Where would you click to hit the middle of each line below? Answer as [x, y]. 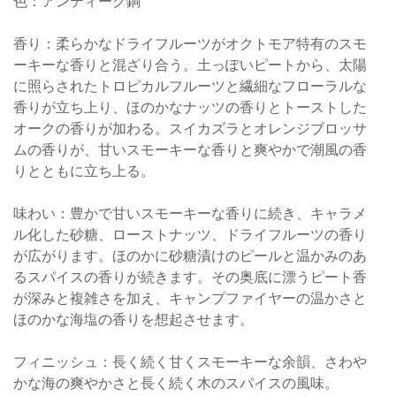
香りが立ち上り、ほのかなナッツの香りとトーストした [190, 107]
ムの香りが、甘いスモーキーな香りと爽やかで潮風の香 [190, 150]
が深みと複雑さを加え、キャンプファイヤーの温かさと [190, 298]
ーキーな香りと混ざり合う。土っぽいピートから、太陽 [190, 65]
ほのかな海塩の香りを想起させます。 [133, 320]
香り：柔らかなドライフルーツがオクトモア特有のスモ [190, 44]
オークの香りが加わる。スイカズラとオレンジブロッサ [190, 129]
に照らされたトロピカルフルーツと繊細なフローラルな [190, 86]
